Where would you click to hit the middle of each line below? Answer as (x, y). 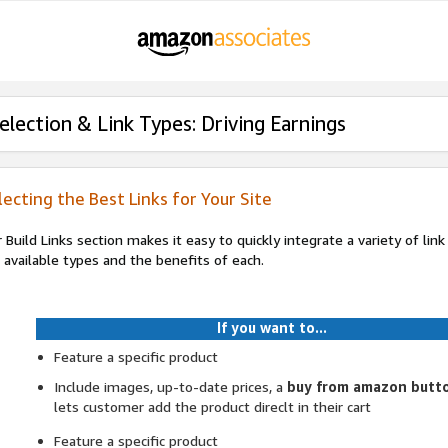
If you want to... (272, 328)
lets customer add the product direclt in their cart (212, 407)
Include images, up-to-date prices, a (168, 387)
